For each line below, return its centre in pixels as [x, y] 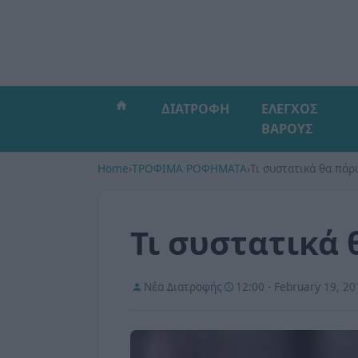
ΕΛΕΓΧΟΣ [289, 109]
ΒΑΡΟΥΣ [287, 129]
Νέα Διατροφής [183, 287]
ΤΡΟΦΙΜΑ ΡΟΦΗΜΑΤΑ [189, 168]
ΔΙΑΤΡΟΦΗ [195, 109]
